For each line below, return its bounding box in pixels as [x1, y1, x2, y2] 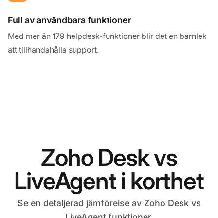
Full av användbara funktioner [8, 15, 131, 25]
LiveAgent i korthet [14, 166, 204, 195]
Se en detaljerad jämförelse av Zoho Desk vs [17, 198, 201, 208]
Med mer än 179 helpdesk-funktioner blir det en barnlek [8, 31, 207, 41]
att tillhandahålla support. [8, 44, 99, 54]
